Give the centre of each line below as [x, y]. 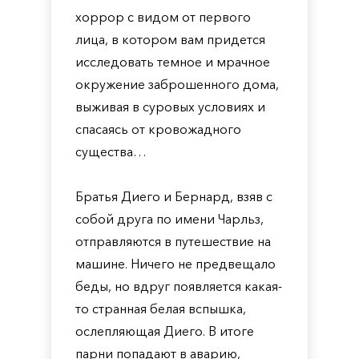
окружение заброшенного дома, [177, 84]
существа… [111, 151]
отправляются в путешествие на [173, 241]
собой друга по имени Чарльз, [169, 219]
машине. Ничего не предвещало [175, 264]
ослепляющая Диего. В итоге [165, 331]
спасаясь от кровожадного [158, 129]
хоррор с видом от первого [163, 17]
